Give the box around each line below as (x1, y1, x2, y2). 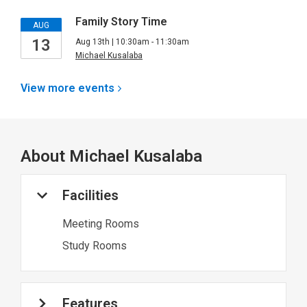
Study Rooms (62, 239, 127, 252)
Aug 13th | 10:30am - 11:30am (75, 37, 189, 47)
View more (21, 82, 78, 95)
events (78, 82, 114, 95)
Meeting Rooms (62, 217, 139, 230)
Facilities (62, 187, 119, 204)
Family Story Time (75, 15, 167, 28)
